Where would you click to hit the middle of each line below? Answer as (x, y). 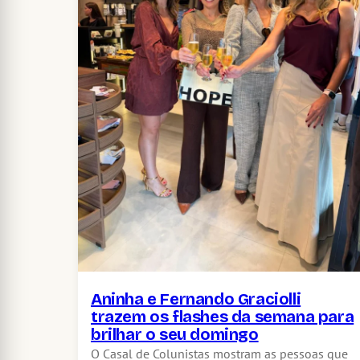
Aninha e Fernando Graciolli (196, 299)
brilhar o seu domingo (175, 335)
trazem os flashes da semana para (223, 317)
